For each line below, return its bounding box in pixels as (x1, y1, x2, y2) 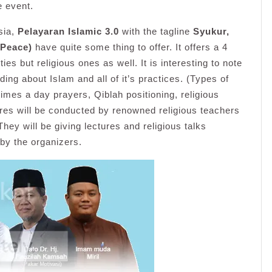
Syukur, (193, 26, 229, 36)
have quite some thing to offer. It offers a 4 (32, 42, 228, 52)
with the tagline (119, 26, 193, 36)
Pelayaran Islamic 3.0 (18, 26, 119, 36)
